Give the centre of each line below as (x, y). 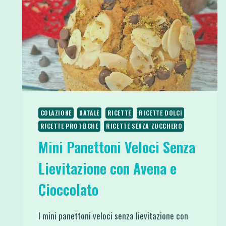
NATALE (90, 112)
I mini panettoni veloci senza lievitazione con (113, 215)
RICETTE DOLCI (161, 112)
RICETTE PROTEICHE (69, 126)
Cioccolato (68, 189)
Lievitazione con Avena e (107, 168)
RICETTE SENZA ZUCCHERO (144, 126)
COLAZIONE (56, 112)
